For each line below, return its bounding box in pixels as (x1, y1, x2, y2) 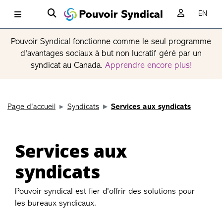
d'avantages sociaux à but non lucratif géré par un (20, 49, 202, 58)
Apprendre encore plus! (105, 61, 192, 70)
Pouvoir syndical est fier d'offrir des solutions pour (15, 187, 195, 196)
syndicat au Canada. (30, 61, 105, 70)
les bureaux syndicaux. (15, 199, 99, 208)
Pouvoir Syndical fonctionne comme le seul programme (11, 37, 211, 47)
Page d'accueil (7, 103, 55, 111)
